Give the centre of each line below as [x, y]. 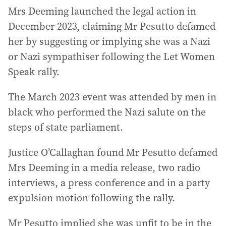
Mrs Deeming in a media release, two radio [104, 167]
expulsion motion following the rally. [92, 198]
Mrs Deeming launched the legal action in [102, 11]
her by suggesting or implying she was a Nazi [109, 41]
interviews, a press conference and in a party [109, 183]
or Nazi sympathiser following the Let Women [111, 56]
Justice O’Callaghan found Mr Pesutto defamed [113, 152]
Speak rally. [34, 72]
